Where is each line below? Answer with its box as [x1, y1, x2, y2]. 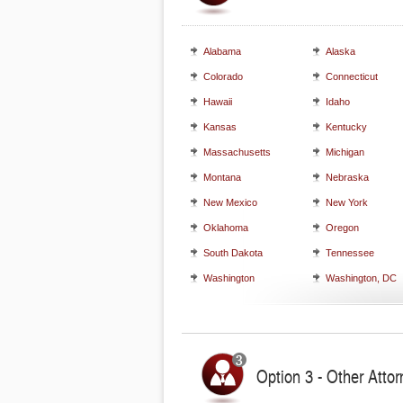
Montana [203, 172, 241, 183]
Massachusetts [203, 147, 271, 157]
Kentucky [326, 121, 367, 132]
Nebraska [326, 172, 369, 183]
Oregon [326, 222, 359, 233]
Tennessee [326, 247, 374, 258]
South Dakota [203, 247, 263, 258]
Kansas [203, 121, 237, 132]
